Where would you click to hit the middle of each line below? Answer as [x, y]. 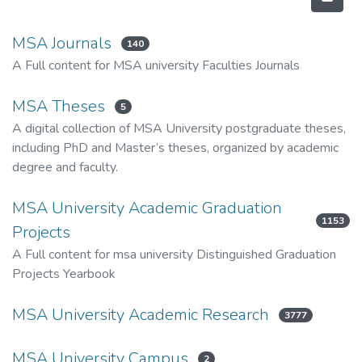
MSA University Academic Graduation [147, 208]
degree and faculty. [65, 167]
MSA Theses [59, 106]
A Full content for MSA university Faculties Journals [156, 65]
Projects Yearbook [64, 274]
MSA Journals [62, 43]
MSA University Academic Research [141, 315]
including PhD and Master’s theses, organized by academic [175, 148]
